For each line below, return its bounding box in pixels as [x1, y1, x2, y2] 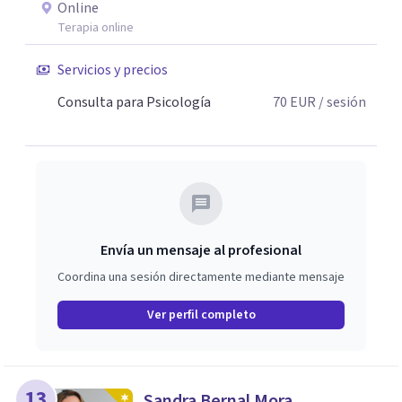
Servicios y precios [57, 60, 168, 80]
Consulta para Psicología [57, 92, 211, 112]
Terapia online [57, 19, 134, 37]
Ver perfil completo [146, 306, 256, 324]
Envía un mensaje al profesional [100, 240, 301, 260]
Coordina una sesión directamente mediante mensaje [57, 268, 345, 286]
